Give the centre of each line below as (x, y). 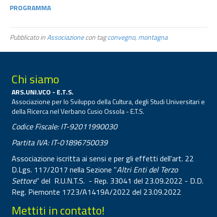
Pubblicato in (28, 37)
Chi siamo (35, 79)
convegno (121, 37)
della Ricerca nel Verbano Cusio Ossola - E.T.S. (78, 111)
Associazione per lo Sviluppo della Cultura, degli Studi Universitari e (108, 101)
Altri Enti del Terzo (147, 170)
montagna (153, 37)
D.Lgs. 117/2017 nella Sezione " (64, 170)
